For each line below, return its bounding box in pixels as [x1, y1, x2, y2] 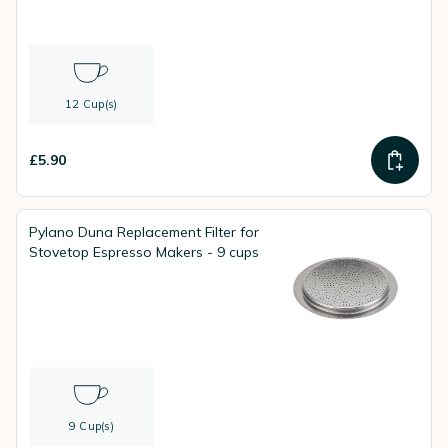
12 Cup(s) [65, 97, 118, 111]
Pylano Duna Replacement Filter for [29, 223, 259, 241]
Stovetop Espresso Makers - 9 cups [29, 243, 259, 261]
